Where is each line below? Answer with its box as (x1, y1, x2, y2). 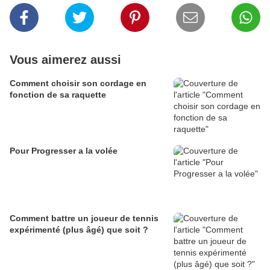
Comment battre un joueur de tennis (10, 213, 159, 223)
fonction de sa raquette (10, 90, 106, 99)
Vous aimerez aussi (10, 53, 121, 66)
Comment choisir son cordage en (10, 78, 146, 88)
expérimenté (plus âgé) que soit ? (10, 225, 148, 234)
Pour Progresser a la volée (10, 146, 118, 155)
